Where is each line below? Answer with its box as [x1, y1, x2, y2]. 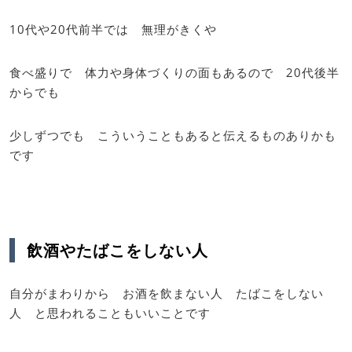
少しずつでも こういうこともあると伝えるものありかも [9, 127, 336, 143]
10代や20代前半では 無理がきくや [9, 21, 217, 37]
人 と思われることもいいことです [9, 304, 211, 321]
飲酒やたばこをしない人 [27, 239, 208, 261]
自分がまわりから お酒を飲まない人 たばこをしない [9, 284, 324, 301]
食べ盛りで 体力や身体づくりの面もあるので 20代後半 [9, 64, 339, 80]
